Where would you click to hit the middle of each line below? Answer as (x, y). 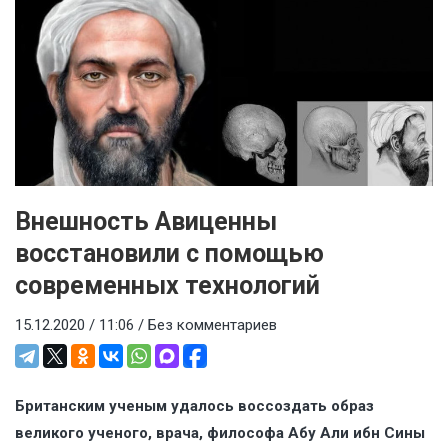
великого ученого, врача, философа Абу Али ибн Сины (220, 433)
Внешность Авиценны (146, 221)
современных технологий (167, 285)
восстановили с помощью (169, 253)
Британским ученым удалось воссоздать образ (194, 406)
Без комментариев (212, 324)
